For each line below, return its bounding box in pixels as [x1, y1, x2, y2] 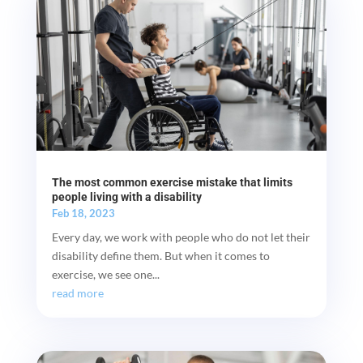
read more [51, 286, 104, 301]
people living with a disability [51, 190, 202, 204]
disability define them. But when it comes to [51, 249, 270, 263]
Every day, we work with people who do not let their [51, 230, 310, 245]
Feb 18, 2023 [51, 207, 115, 220]
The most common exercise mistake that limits [51, 176, 293, 190]
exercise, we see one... [51, 267, 160, 282]
